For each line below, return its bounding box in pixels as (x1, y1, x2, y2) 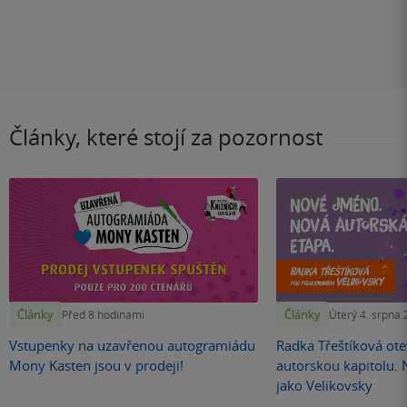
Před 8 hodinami (62, 307, 144, 323)
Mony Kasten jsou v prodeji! (9, 355, 184, 374)
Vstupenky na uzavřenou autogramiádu (9, 335, 255, 354)
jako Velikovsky (276, 375, 372, 394)
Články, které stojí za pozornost (9, 122, 323, 152)
